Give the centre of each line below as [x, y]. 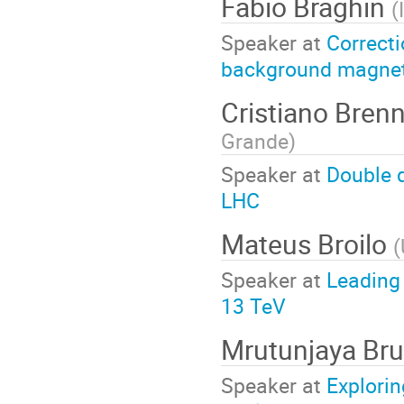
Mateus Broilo [307, 244]
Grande [255, 141]
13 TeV [253, 305]
